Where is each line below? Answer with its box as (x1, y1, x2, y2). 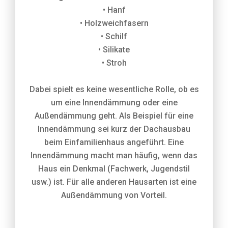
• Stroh (101, 58, 127, 68)
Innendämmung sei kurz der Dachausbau (38, 124, 190, 134)
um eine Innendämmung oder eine (50, 98, 178, 107)
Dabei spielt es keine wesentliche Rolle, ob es (29, 84, 199, 94)
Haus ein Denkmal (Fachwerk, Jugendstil (38, 164, 190, 174)
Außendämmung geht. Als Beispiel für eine (35, 111, 193, 121)
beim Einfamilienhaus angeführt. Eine (44, 137, 184, 147)
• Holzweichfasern (79, 18, 149, 28)
